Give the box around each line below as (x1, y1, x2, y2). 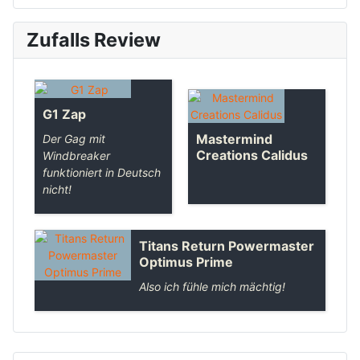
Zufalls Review (27, 28, 161, 52)
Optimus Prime (139, 254, 233, 271)
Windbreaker (43, 149, 110, 163)
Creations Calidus (196, 147, 308, 164)
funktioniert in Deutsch (43, 166, 161, 180)
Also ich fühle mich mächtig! (139, 280, 285, 294)
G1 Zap (43, 106, 86, 123)
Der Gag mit (43, 132, 105, 146)
